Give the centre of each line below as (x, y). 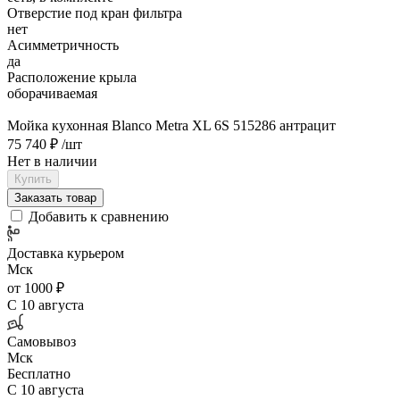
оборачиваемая (52, 93)
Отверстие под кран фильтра (95, 12)
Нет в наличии (52, 161)
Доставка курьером (66, 253)
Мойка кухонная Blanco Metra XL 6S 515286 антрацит (171, 125)
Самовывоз (42, 341)
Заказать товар (55, 197)
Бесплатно (39, 373)
